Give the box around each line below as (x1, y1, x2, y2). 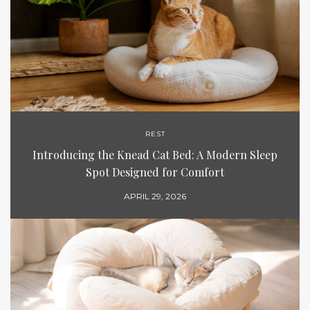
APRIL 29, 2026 (124, 191, 186, 202)
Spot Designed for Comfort (86, 165, 224, 180)
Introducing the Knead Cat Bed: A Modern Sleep (33, 147, 277, 163)
